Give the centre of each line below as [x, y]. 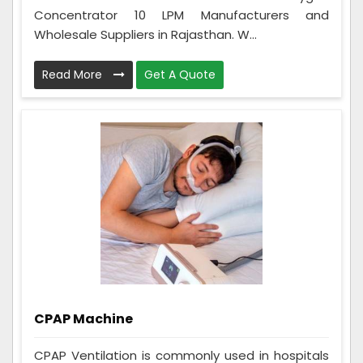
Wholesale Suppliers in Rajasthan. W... [145, 34]
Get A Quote [180, 74]
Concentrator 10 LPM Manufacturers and [181, 15]
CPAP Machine [83, 318]
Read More [74, 74]
